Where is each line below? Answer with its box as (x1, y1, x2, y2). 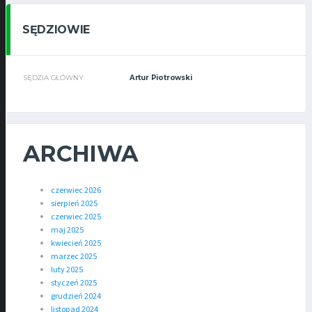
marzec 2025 (51, 251, 97, 263)
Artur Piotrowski (129, 73, 192, 83)
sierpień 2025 (51, 198, 97, 210)
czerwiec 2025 (51, 211, 101, 224)
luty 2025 (51, 264, 83, 276)
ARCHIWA (23, 140, 139, 168)
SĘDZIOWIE (22, 23, 91, 37)
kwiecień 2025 (51, 237, 101, 250)
